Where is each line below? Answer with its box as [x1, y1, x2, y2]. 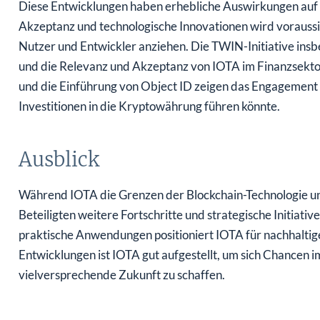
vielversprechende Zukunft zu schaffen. [18, 267, 225, 283]
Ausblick [18, 147, 99, 172]
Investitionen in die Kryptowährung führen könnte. [18, 99, 280, 114]
